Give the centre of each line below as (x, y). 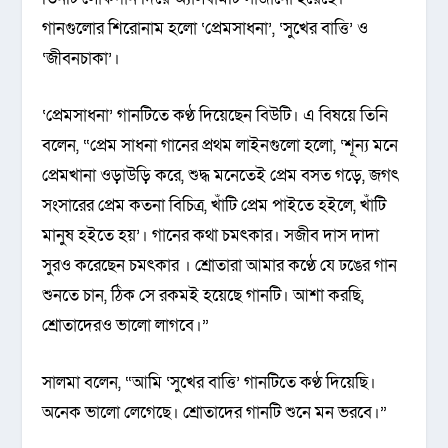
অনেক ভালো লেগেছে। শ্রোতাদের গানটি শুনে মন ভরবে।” (215, 413)
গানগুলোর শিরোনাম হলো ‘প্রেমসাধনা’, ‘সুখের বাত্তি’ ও (205, 29)
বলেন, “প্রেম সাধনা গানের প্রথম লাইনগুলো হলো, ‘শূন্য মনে (220, 146)
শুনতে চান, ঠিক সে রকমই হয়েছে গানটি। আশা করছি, (203, 296)
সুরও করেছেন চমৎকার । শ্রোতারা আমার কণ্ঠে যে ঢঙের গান (220, 266)
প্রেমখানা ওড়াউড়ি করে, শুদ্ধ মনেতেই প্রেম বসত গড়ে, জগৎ (221, 176)
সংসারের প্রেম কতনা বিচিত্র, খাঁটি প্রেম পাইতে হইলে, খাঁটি (214, 206)
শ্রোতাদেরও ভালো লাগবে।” (126, 326)
